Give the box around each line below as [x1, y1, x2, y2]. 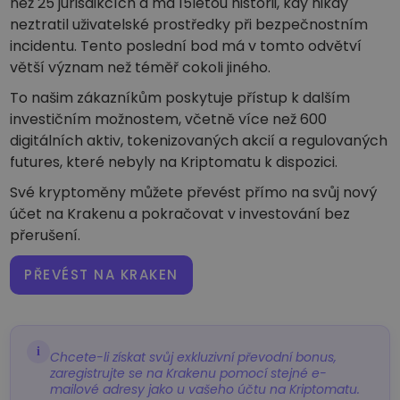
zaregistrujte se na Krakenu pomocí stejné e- [50, 364, 328, 383]
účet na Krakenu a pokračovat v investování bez [10, 204, 351, 225]
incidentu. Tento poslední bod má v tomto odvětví [10, 36, 362, 57]
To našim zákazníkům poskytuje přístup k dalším [10, 87, 351, 109]
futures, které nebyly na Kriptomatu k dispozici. [10, 152, 338, 173]
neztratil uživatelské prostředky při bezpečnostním [10, 14, 369, 36]
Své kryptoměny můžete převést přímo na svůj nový [10, 182, 378, 204]
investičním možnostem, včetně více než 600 [10, 109, 328, 130]
